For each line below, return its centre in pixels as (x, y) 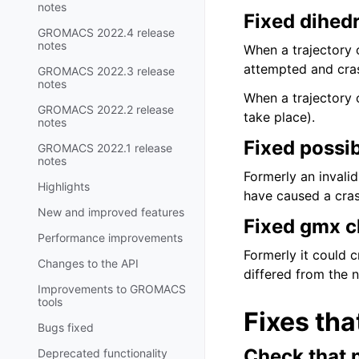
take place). (279, 117)
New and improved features (111, 212)
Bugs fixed (66, 327)
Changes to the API (88, 263)
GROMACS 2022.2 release (106, 109)
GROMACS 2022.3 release (106, 71)
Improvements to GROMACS (112, 288)
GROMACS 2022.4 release (106, 32)
